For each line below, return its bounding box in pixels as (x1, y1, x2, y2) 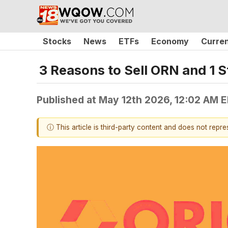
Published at (37, 93, 99, 106)
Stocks (43, 36, 71, 46)
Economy (151, 36, 189, 46)
